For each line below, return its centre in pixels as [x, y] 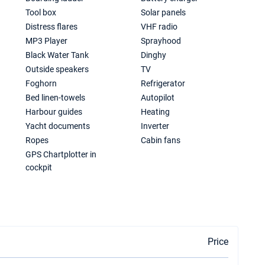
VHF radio [159, 27]
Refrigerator [163, 83]
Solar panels [164, 12]
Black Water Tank [57, 55]
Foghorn [41, 83]
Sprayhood [161, 41]
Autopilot [158, 98]
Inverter [155, 126]
